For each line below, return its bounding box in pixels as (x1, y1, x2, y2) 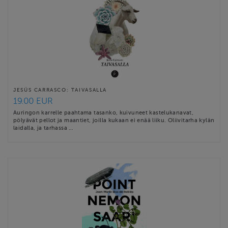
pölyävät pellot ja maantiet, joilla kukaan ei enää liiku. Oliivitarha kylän (13, 117, 215, 123)
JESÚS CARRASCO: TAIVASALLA (13, 87, 107, 93)
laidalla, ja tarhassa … (13, 124, 73, 131)
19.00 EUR (13, 96, 53, 106)
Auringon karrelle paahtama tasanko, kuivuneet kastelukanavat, (13, 109, 194, 116)
